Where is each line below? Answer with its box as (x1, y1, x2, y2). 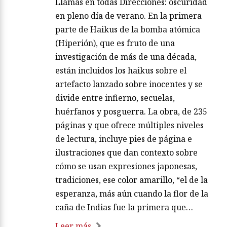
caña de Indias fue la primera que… (55, 201, 193, 213)
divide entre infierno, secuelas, (55, 92, 175, 103)
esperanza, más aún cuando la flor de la (55, 187, 208, 199)
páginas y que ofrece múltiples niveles (55, 119, 204, 131)
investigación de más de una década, (55, 51, 197, 62)
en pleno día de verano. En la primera (55, 10, 202, 21)
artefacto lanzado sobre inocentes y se (55, 78, 203, 90)
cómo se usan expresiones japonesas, (55, 160, 197, 172)
